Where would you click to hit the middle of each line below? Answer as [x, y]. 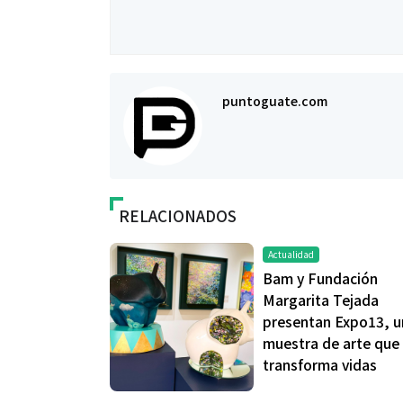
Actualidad [291, 255]
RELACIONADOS [178, 216]
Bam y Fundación [320, 278]
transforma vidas [320, 365]
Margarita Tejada [321, 300]
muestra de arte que [331, 343]
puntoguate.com [275, 100]
